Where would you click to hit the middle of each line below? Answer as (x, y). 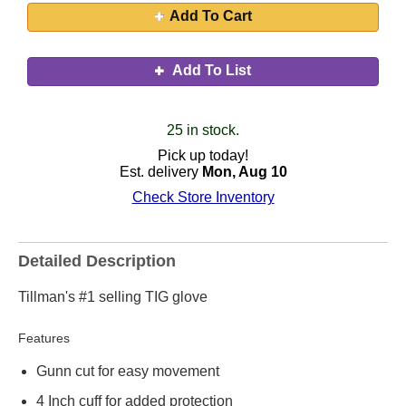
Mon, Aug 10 (244, 172)
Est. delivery (160, 172)
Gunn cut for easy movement (128, 371)
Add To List (210, 70)
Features (44, 338)
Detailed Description (97, 261)
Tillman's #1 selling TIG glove (113, 297)
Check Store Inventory (203, 197)
